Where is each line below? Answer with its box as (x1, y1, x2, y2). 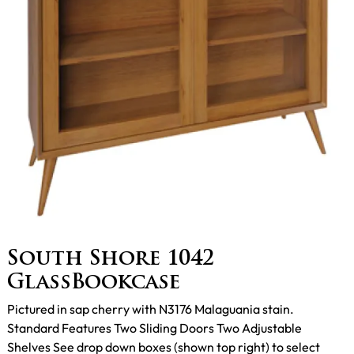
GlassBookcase (7, 273, 180, 294)
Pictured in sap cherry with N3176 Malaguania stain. (7, 301, 294, 318)
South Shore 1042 (7, 250, 214, 270)
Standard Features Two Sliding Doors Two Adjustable (7, 320, 302, 337)
